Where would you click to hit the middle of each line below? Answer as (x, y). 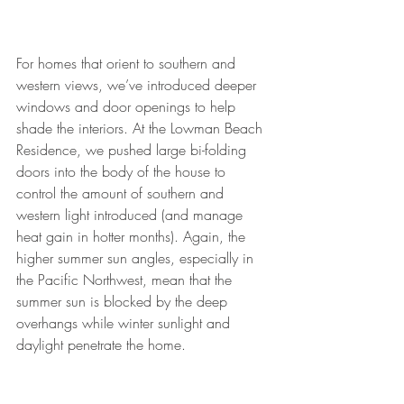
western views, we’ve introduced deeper (138, 85)
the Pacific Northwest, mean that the (126, 280)
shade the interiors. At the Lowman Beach (142, 129)
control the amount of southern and (122, 193)
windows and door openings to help (128, 107)
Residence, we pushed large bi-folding (133, 150)
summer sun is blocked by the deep (124, 302)
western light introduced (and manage (132, 215)
